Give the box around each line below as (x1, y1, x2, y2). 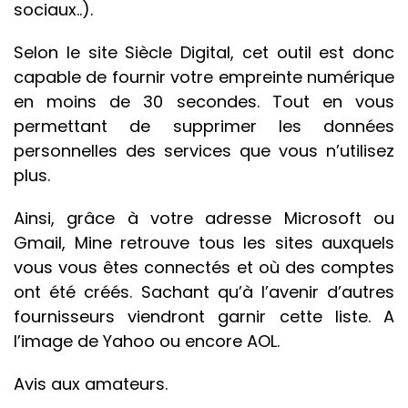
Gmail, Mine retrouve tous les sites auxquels (14, 231, 394, 255)
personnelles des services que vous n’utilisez (14, 139, 394, 163)
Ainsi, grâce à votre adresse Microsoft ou (14, 207, 394, 230)
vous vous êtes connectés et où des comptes (14, 256, 394, 280)
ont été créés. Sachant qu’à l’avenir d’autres (14, 280, 394, 304)
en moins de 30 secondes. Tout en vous (14, 90, 394, 114)
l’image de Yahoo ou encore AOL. (14, 330, 280, 353)
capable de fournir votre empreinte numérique (14, 66, 394, 89)
